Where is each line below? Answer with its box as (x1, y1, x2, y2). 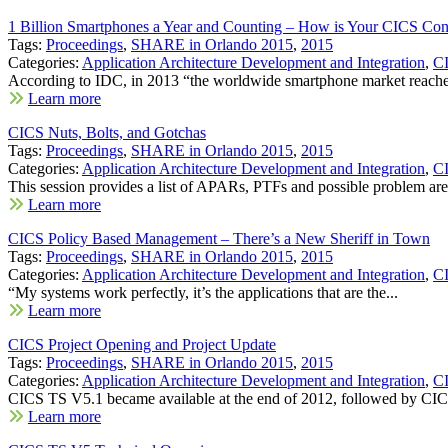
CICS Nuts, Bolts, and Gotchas (8, 123, 206, 141)
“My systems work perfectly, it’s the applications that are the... (8, 283, 398, 301)
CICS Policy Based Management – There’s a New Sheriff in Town (8, 229, 430, 247)
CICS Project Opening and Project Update (8, 335, 276, 353)
